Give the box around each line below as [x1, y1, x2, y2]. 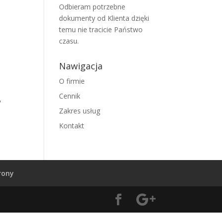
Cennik [59, 91, 81, 101]
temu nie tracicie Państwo [59, 25, 143, 34]
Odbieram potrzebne [59, 2, 126, 11]
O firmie [59, 76, 85, 86]
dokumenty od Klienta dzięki [59, 13, 150, 23]
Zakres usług [59, 106, 101, 115]
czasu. [59, 36, 79, 46]
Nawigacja [59, 60, 103, 72]
